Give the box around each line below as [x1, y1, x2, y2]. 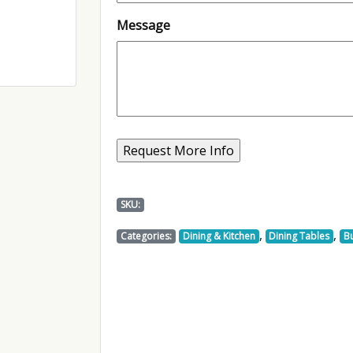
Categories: [121, 229, 173, 243]
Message [117, 16, 171, 34]
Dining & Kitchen [182, 229, 255, 243]
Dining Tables [269, 229, 330, 243]
